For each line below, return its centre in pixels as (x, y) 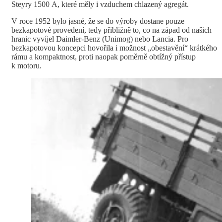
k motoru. (27, 66)
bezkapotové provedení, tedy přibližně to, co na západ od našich (111, 30)
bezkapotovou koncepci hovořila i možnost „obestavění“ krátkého (114, 48)
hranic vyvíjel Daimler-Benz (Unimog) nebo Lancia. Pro (100, 39)
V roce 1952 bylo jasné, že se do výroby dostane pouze (98, 21)
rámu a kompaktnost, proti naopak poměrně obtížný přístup (104, 57)
